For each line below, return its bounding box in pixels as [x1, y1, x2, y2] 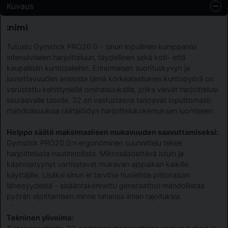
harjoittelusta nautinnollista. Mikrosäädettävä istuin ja [7, 149, 184, 158]
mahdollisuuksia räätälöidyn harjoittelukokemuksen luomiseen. [7, 106, 215, 116]
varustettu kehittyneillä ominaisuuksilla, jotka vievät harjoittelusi [7, 85, 218, 94]
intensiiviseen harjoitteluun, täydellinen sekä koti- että [7, 53, 186, 62]
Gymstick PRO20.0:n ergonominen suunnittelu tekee [7, 138, 182, 148]
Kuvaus [7, 1, 34, 11]
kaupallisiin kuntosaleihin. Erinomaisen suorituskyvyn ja [7, 64, 190, 73]
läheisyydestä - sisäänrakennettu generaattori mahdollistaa [7, 181, 205, 190]
